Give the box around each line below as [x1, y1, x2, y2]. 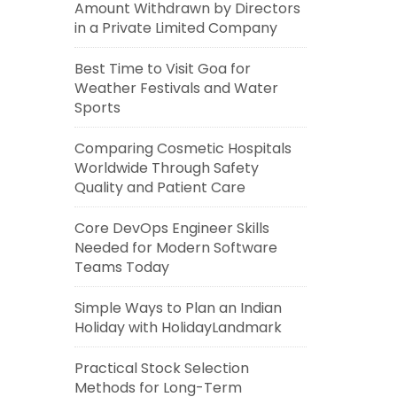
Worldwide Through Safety [74, 158, 259, 178]
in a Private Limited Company [74, 18, 277, 38]
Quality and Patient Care [74, 177, 245, 198]
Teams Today [74, 257, 169, 277]
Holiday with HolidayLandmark [74, 317, 282, 338]
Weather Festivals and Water [74, 78, 278, 98]
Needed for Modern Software [74, 237, 277, 258]
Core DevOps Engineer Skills [74, 218, 269, 238]
